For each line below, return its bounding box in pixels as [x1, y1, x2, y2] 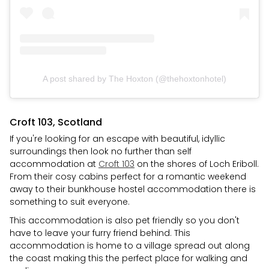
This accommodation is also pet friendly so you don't [10, 214, 240, 226]
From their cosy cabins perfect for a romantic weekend [10, 170, 246, 183]
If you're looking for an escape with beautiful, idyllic [10, 132, 225, 145]
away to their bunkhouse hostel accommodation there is [10, 183, 256, 195]
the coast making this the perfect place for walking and [10, 252, 247, 264]
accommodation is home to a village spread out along [10, 239, 250, 252]
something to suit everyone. [10, 195, 130, 208]
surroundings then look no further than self [10, 145, 192, 157]
